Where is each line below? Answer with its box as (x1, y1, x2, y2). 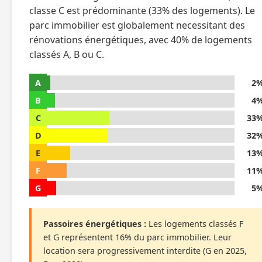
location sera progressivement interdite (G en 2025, (43, 245, 247, 256)
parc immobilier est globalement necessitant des (29, 19, 245, 32)
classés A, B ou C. (29, 48, 104, 61)
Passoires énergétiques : (43, 218, 146, 229)
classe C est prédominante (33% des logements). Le (29, 4, 255, 17)
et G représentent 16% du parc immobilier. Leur (43, 232, 232, 243)
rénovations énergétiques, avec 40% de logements (29, 33, 252, 46)
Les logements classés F (146, 218, 243, 229)
